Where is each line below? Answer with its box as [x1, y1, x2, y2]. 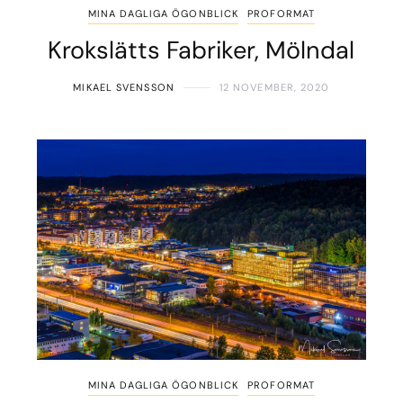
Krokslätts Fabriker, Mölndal [48, 34, 355, 67]
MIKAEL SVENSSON [73, 81, 175, 94]
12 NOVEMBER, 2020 [219, 81, 330, 94]
